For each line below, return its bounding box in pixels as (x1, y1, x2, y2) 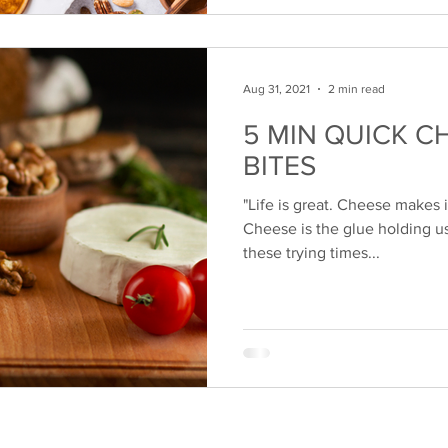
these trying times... (243, 244, 380, 261)
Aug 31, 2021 (243, 82, 310, 96)
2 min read (328, 82, 385, 96)
